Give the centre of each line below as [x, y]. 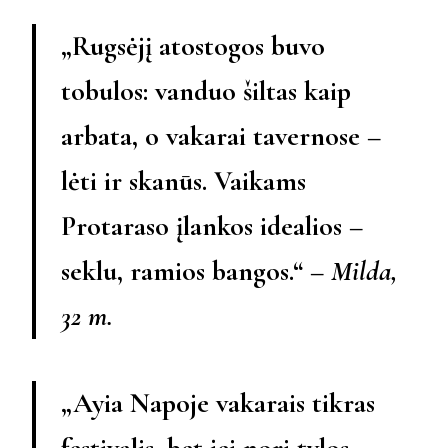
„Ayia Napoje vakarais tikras [218, 402]
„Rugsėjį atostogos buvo [193, 45]
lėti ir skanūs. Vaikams [183, 180]
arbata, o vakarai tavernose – [221, 135]
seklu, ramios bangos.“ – [196, 270]
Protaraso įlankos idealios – [212, 225]
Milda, [364, 270]
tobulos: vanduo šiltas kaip [206, 90]
